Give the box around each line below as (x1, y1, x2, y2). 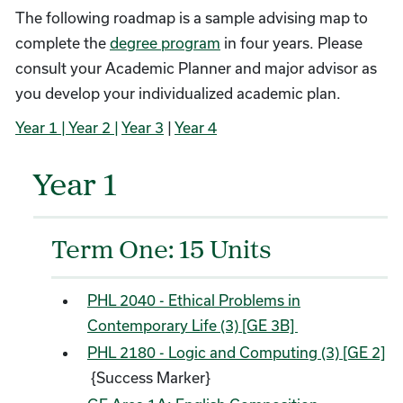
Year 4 (175, 119, 217, 136)
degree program (110, 34, 220, 51)
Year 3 (121, 119, 164, 136)
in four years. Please (220, 34, 363, 51)
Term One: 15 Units (51, 238, 272, 264)
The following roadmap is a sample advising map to (15, 9, 368, 26)
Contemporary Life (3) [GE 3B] (87, 317, 298, 334)
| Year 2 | (58, 119, 119, 136)
